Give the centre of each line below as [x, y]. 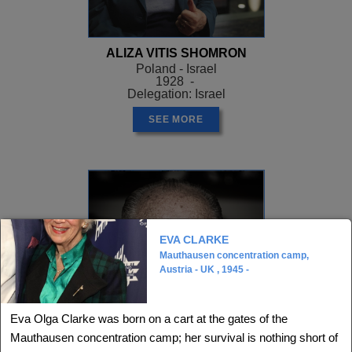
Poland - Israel [176, 68]
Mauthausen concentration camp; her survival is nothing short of [174, 337]
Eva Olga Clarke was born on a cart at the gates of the [149, 319]
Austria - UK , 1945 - [204, 269]
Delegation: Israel [176, 93]
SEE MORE [176, 119]
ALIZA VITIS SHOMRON [176, 53]
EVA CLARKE [194, 240]
